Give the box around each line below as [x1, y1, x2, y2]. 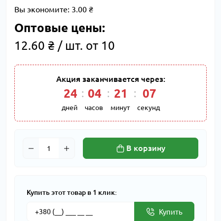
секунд [137, 104, 160, 111]
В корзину [126, 144, 165, 152]
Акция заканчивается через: [56, 74, 165, 83]
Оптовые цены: [14, 21, 105, 35]
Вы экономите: [14, 5, 72, 14]
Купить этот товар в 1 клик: [27, 188, 117, 196]
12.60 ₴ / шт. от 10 [14, 39, 115, 52]
